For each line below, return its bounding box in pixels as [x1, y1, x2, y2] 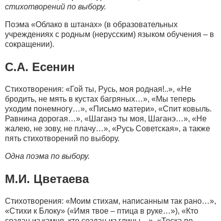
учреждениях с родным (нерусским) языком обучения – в [5, 30, 214, 38]
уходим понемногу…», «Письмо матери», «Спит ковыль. [5, 104, 212, 113]
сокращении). [5, 39, 54, 48]
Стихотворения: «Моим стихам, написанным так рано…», [5, 196, 216, 205]
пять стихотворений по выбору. [5, 134, 119, 143]
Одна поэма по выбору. [5, 151, 90, 160]
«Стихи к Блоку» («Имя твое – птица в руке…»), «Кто [5, 206, 198, 215]
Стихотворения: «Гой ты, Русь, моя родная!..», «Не [5, 84, 191, 93]
